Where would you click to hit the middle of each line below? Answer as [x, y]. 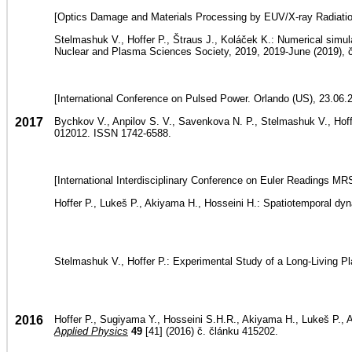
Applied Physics [91, 331]
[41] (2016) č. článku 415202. [210, 331]
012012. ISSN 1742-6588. [113, 133]
